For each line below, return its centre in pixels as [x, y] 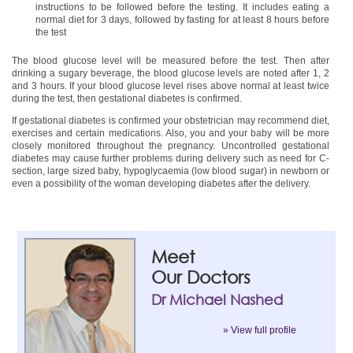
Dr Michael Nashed [217, 299]
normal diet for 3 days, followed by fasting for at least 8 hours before [182, 20]
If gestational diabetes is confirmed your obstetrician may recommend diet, [171, 121]
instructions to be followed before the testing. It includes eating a [182, 7]
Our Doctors [201, 277]
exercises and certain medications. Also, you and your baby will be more [171, 133]
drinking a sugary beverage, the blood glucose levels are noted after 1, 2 [171, 73]
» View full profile [259, 330]
